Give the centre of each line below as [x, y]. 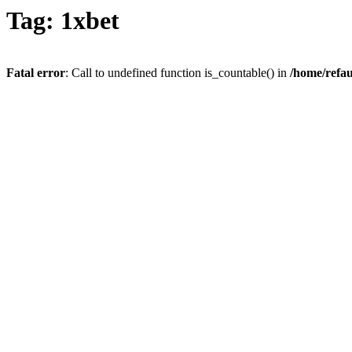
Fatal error [36, 73]
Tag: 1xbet [63, 20]
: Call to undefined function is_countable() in [178, 73]
